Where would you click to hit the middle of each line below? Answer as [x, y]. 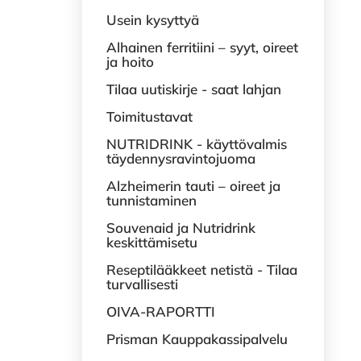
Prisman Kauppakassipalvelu [197, 339]
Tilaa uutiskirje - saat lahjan [194, 89]
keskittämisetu [152, 242]
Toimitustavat [149, 116]
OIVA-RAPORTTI [161, 311]
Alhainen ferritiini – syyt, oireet [202, 47]
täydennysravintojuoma [181, 158]
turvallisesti [142, 284]
